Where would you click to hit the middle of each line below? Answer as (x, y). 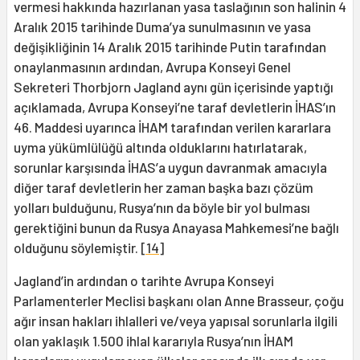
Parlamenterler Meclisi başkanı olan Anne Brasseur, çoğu (179, 301)
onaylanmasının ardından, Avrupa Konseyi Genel (152, 67)
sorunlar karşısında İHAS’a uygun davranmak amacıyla (170, 168)
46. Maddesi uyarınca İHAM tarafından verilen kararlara (172, 127)
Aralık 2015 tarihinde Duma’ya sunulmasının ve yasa (162, 27)
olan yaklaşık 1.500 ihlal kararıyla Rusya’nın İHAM (153, 341)
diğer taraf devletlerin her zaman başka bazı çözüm (164, 188)
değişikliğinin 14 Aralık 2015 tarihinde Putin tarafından (170, 47)
